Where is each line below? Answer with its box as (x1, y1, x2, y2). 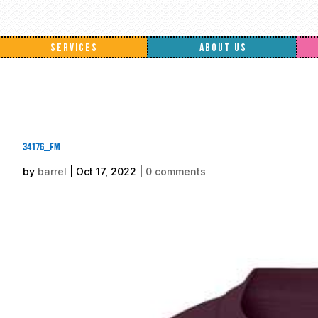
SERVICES (50, 41, 99, 55)
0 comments (146, 165, 206, 177)
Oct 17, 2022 (76, 165, 136, 177)
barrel (38, 165, 67, 177)
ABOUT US (199, 41, 247, 55)
